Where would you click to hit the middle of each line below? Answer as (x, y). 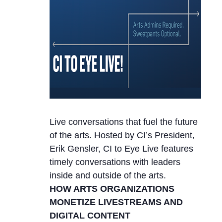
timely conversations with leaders (115, 162)
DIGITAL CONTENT (90, 216)
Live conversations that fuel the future (123, 122)
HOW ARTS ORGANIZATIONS (112, 189)
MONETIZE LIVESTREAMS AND (116, 202)
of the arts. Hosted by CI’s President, (122, 136)
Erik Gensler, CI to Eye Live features (121, 149)
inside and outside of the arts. (108, 176)
